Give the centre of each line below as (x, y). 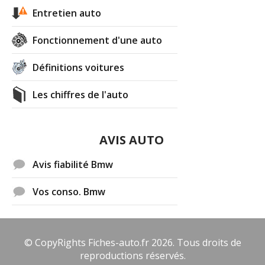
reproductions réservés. (132, 255)
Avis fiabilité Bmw (73, 164)
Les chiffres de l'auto (81, 94)
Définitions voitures (79, 67)
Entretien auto (67, 13)
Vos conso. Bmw (69, 191)
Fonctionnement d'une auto (98, 40)
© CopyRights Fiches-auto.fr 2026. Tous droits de (132, 242)
